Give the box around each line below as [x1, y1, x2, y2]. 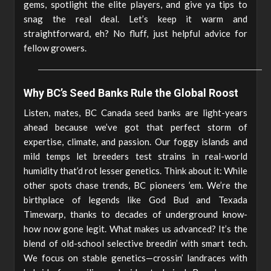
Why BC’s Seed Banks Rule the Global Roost [24, 86, 239, 99]
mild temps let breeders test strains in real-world [24, 150, 247, 162]
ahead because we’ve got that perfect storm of [24, 121, 247, 132]
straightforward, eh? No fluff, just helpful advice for [24, 27, 247, 39]
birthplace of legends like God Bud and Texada [24, 194, 247, 205]
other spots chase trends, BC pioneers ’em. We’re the [24, 179, 247, 191]
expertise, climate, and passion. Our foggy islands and [24, 135, 247, 147]
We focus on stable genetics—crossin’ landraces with [24, 252, 247, 263]
